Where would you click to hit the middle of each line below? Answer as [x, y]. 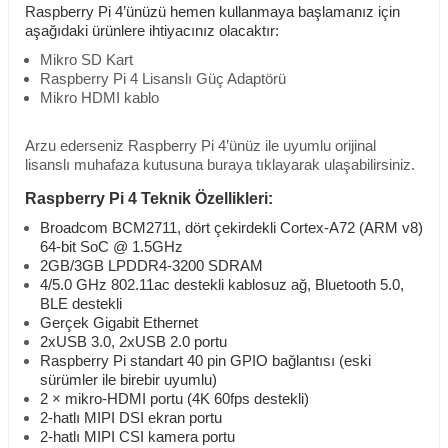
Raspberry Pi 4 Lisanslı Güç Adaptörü [163, 79]
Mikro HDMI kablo [99, 98]
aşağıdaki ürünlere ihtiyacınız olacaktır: [152, 31]
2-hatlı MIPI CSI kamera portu [137, 437]
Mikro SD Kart [86, 60]
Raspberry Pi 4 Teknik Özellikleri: [149, 199]
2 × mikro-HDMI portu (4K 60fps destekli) [174, 399]
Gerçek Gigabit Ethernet [119, 323]
